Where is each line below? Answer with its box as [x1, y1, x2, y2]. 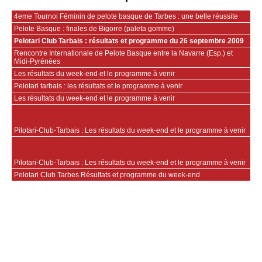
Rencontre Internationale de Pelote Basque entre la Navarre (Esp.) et [14, 49, 233, 58]
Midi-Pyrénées [14, 57, 60, 66]
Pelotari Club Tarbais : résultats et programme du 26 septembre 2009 [14, 37, 244, 46]
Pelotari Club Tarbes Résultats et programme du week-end [14, 171, 200, 180]
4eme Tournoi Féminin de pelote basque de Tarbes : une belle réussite [14, 12, 238, 21]
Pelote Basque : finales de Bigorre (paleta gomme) [14, 25, 174, 33]
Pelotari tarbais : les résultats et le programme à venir [14, 82, 182, 91]
